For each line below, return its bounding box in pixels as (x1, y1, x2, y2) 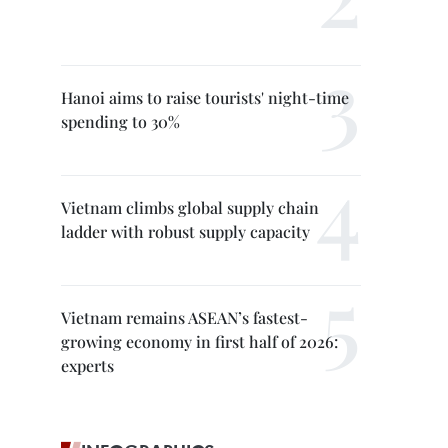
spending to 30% (61, 111, 180, 132)
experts (61, 355, 114, 376)
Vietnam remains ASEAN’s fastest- (61, 307, 308, 328)
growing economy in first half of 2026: (61, 331, 338, 352)
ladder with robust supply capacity (61, 221, 310, 242)
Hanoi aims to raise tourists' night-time (61, 87, 349, 108)
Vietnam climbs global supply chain (61, 197, 319, 218)
